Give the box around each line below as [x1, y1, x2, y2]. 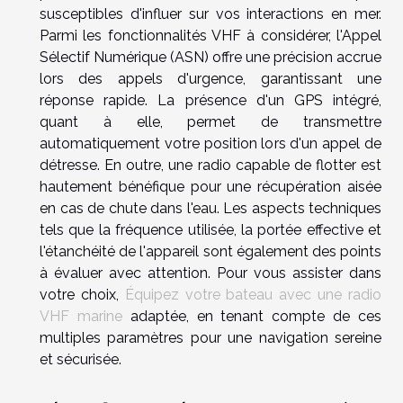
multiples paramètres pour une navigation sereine [40, 328, 381, 346]
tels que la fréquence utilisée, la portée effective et [40, 220, 381, 238]
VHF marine [40, 307, 122, 325]
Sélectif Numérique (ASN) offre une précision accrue [40, 48, 381, 66]
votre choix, [40, 285, 125, 303]
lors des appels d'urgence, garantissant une [40, 69, 381, 87]
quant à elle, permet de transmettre [40, 112, 381, 130]
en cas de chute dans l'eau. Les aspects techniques [40, 199, 381, 217]
